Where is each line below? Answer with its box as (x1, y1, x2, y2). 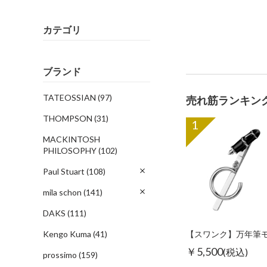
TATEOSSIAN (43, 92, 98, 103)
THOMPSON (43, 113, 94, 123)
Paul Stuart (43, 166, 86, 176)
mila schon (43, 187, 83, 197)
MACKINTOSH (43, 134, 100, 144)
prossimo (43, 250, 79, 260)
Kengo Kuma (43, 229, 93, 239)
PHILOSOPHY (43, 145, 98, 156)
